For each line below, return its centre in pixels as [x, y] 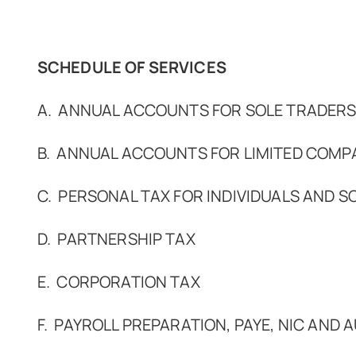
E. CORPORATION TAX [118, 282]
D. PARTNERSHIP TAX [116, 239]
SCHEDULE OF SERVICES [132, 67]
